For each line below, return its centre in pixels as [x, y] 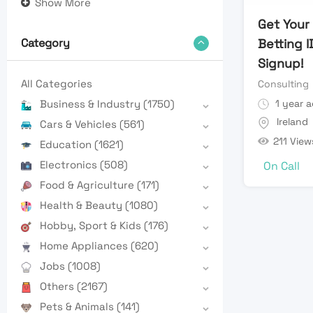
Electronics [70, 165]
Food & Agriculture [88, 185]
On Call [281, 166]
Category [45, 43]
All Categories [57, 84]
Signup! [281, 63]
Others [58, 286]
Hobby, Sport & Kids [92, 226]
